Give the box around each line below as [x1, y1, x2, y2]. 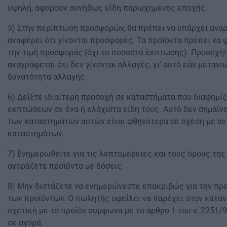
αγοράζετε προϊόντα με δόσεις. [8, 161, 124, 171]
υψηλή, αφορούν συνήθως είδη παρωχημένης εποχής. [8, 3, 207, 13]
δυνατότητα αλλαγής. [8, 71, 87, 82]
